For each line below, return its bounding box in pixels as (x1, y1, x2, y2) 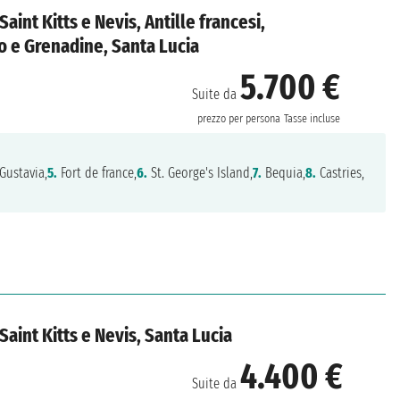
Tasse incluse (284, 111, 341, 126)
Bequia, (262, 164, 306, 182)
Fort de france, (57, 164, 137, 182)
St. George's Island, (147, 164, 254, 182)
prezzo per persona (197, 111, 281, 126)
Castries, (316, 164, 365, 182)
